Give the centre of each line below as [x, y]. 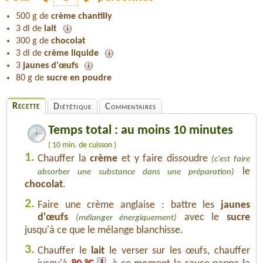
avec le [202, 217]
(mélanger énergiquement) [126, 218]
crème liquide [71, 53]
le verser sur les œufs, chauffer [177, 251]
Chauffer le [65, 251]
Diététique [73, 107]
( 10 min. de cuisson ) [82, 145]
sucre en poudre [79, 78]
